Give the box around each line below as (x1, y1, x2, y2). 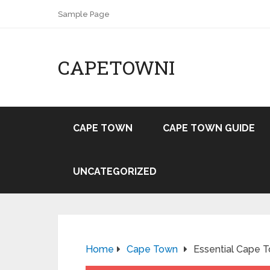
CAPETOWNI (58, 54, 175, 80)
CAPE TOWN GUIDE (163, 122, 255, 134)
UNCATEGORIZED (73, 166, 157, 177)
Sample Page (58, 10, 110, 19)
